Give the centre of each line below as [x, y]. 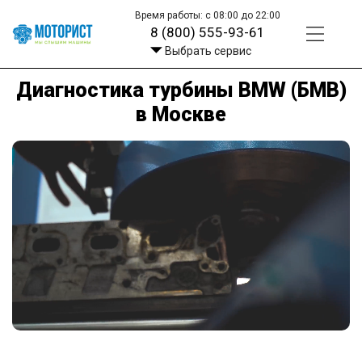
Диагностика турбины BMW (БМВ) [181, 90]
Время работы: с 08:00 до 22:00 [208, 15]
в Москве [181, 114]
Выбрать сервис [208, 51]
